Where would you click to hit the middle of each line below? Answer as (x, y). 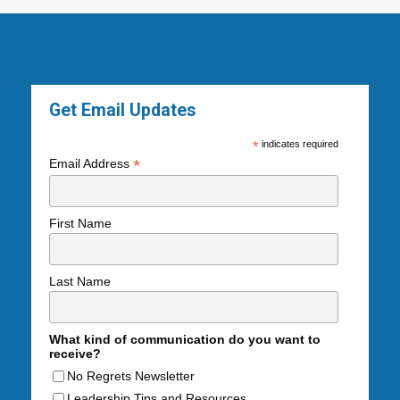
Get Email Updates (123, 111)
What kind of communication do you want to (185, 340)
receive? (75, 354)
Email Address (91, 164)
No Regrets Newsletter (131, 375)
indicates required (299, 144)
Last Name (80, 282)
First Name (80, 224)
